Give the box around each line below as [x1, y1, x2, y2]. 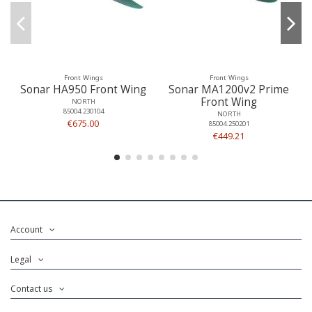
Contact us [10, 283, 52, 295]
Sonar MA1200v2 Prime [169, 81, 289, 97]
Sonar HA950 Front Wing [20, 81, 146, 97]
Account [10, 223, 42, 235]
